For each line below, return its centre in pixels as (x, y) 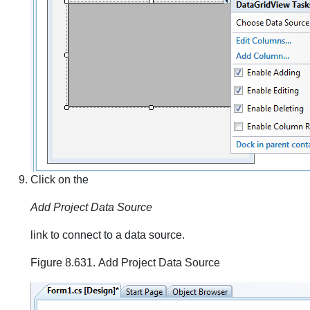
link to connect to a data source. (108, 235)
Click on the (60, 180)
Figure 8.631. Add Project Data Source (125, 263)
